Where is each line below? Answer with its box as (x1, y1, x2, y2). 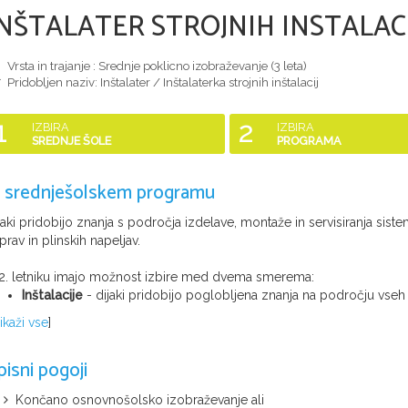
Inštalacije (22, 288, 83, 303)
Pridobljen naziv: (5, 75, 100, 90)
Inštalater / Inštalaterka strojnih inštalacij (100, 75, 319, 90)
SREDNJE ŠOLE (32, 134, 112, 148)
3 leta (274, 58, 303, 74)
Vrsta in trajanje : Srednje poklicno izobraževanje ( (5, 58, 274, 74)
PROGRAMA (276, 134, 342, 148)
